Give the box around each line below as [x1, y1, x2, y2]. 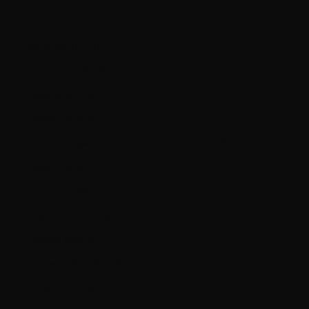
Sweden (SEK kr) [87, 233, 99, 246]
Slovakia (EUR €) [88, 88, 97, 101]
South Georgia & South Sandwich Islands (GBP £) [232, 137, 241, 150]
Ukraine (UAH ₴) [88, 281, 97, 295]
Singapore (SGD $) [97, 64, 106, 77]
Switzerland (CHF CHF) [104, 257, 127, 270]
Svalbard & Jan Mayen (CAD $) [149, 209, 158, 222]
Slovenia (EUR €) [89, 112, 98, 126]
